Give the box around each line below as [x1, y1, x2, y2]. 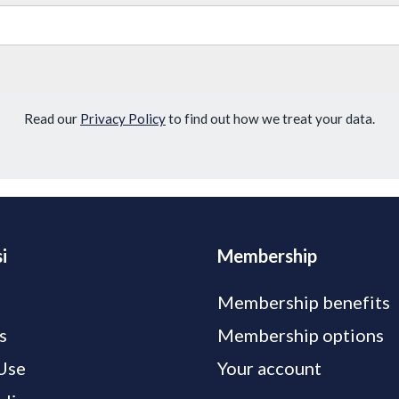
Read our [24, 110, 80, 127]
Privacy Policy [80, 110, 166, 127]
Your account [216, 357, 322, 379]
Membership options [216, 324, 384, 346]
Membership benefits [216, 291, 390, 313]
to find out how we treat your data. [166, 110, 375, 127]
